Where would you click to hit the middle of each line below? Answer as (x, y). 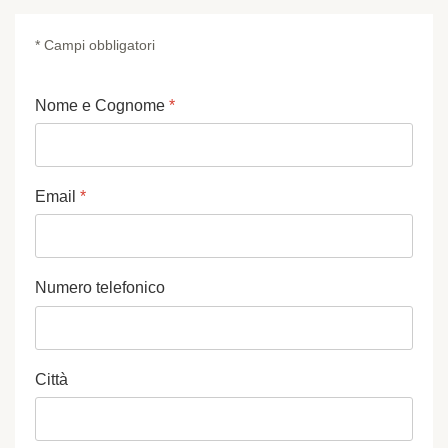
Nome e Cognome (102, 105)
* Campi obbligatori (95, 45)
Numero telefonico (100, 288)
